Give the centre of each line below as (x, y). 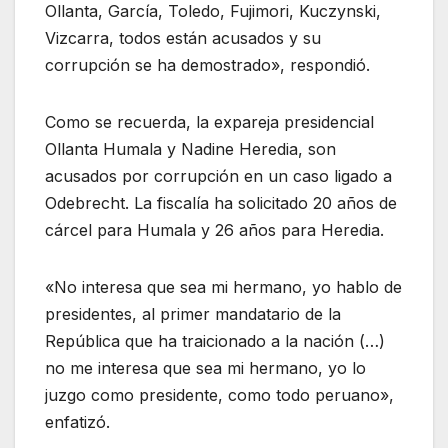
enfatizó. (77, 422)
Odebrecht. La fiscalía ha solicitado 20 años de (221, 203)
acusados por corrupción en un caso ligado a (218, 176)
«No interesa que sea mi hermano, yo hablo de (223, 287)
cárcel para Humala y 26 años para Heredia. (214, 230)
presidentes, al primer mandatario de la (193, 314)
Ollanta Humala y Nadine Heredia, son (190, 149)
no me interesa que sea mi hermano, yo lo (205, 368)
